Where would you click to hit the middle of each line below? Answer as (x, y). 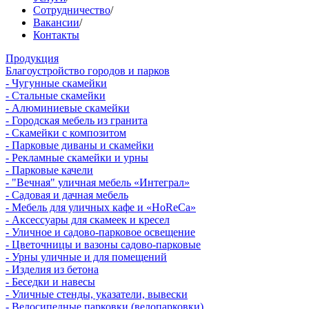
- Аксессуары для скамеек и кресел (88, 219)
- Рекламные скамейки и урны (77, 157)
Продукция (32, 58)
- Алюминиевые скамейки (68, 108)
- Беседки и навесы (50, 281)
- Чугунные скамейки (56, 83)
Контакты (56, 34)
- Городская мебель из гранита (77, 120)
